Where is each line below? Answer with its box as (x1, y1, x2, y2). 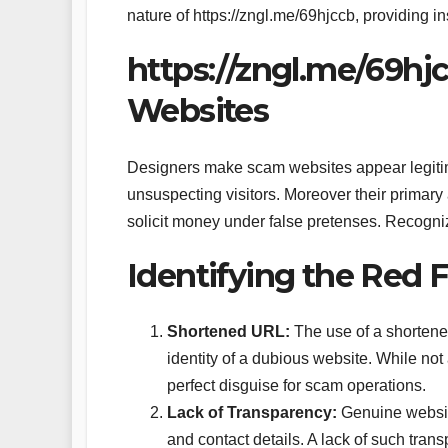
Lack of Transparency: (167, 404, 337, 422)
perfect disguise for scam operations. (167, 377, 426, 395)
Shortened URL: (167, 323, 290, 341)
